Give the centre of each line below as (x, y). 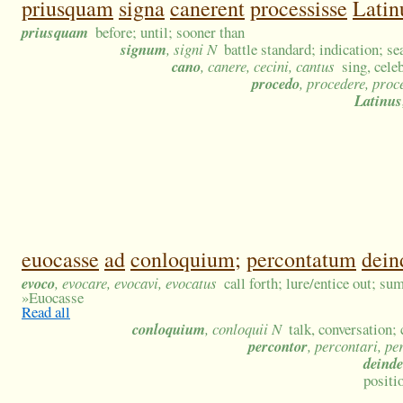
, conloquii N (243, 329)
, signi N (192, 49)
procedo (276, 84)
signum (143, 49)
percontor (278, 346)
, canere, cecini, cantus (268, 67)
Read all (46, 312)
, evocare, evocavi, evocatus (136, 283)
